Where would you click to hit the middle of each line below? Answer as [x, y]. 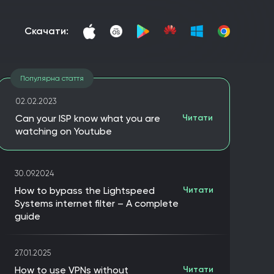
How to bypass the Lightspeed [85, 190]
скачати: [50, 31]
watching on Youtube [64, 131]
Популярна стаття [52, 78]
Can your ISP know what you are [88, 118]
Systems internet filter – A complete [97, 203]
